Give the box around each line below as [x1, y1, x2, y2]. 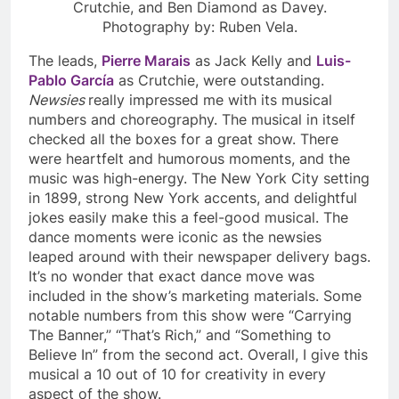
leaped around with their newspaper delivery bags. [28, 247, 370, 265]
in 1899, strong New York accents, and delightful [28, 188, 357, 207]
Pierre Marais [102, 51, 191, 69]
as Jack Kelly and [191, 51, 316, 69]
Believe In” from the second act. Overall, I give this [28, 345, 368, 363]
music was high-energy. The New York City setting [28, 168, 370, 187]
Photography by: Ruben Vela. [102, 17, 297, 36]
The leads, [28, 51, 102, 69]
